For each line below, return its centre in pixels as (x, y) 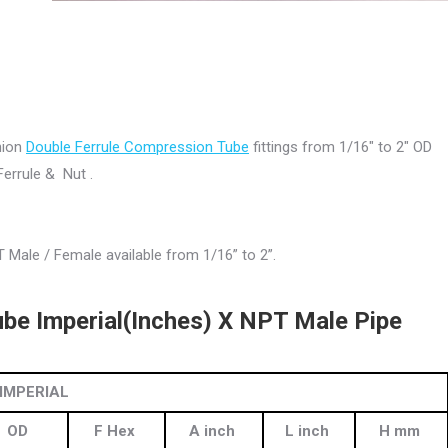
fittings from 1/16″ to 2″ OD (340, 146)
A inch (211, 430)
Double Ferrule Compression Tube (137, 146)
